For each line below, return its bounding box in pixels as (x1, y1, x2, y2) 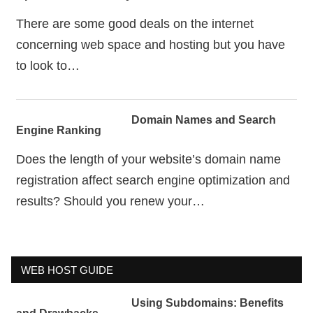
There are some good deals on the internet (15, 15, 254, 31)
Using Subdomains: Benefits (131, 296, 284, 309)
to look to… (15, 57, 80, 73)
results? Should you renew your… (15, 193, 205, 208)
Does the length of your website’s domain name (15, 151, 281, 166)
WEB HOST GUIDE (21, 263, 114, 276)
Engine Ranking (15, 124, 101, 137)
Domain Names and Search (131, 114, 276, 126)
